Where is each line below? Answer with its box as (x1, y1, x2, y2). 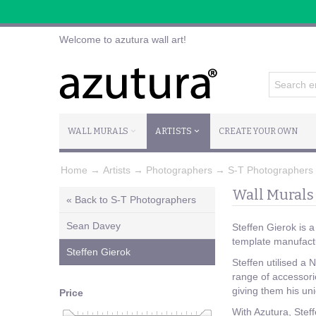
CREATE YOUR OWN (219, 126, 298, 136)
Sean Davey (66, 219, 121, 231)
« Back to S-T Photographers (66, 193, 196, 205)
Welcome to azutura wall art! (59, 34, 186, 45)
